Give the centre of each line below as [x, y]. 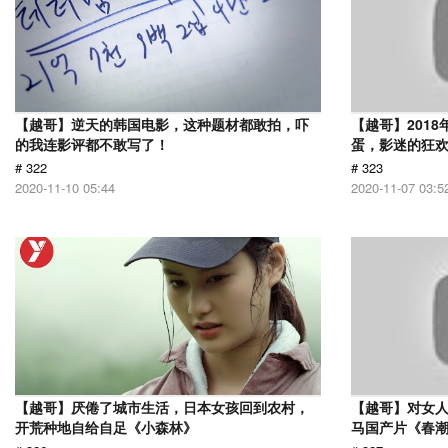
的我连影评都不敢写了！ [92, 144]
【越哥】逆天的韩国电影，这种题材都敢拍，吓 [162, 124]
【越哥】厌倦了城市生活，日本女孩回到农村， [162, 407]
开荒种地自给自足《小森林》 [106, 427]
